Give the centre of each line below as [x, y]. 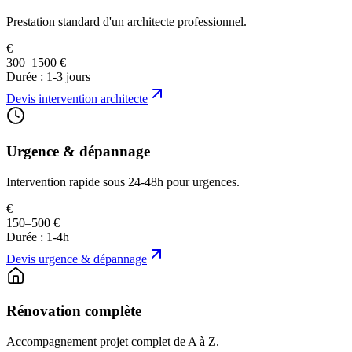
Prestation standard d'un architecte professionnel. [126, 22]
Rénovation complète [74, 311]
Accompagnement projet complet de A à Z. [113, 341]
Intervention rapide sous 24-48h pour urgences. [123, 181]
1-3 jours [68, 77]
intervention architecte [93, 99]
